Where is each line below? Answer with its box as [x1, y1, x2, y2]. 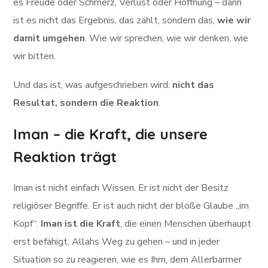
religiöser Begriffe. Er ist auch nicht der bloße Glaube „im [13, 199, 249, 212]
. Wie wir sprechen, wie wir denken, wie [85, 32, 249, 45]
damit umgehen [13, 32, 86, 45]
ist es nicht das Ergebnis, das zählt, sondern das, [13, 14, 218, 27]
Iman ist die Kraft [41, 217, 121, 230]
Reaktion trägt [13, 148, 117, 166]
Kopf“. [13, 217, 41, 230]
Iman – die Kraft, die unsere [13, 125, 208, 143]
